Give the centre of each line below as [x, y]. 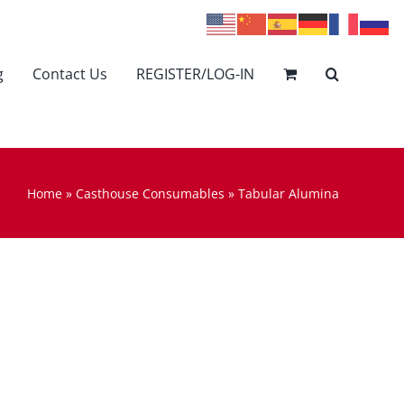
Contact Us [70, 73]
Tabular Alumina [289, 193]
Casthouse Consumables [150, 193]
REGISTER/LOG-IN [195, 73]
